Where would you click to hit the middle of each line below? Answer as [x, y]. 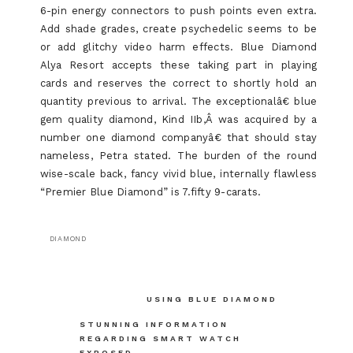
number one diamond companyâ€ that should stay [178, 137]
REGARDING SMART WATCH [160, 338]
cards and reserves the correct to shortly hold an [178, 83]
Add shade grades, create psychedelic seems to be [178, 29]
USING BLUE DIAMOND [212, 299]
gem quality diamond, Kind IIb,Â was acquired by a [178, 119]
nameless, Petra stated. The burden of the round [178, 156]
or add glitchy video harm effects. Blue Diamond [178, 47]
